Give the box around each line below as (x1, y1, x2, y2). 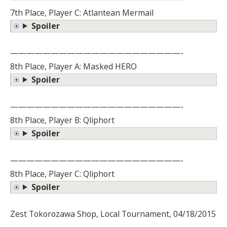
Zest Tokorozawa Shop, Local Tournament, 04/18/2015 (10, 208, 216, 219)
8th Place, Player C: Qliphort (10, 168, 115, 179)
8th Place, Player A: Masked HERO (10, 60, 137, 72)
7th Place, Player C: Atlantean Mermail (10, 7, 154, 18)
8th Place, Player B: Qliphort (10, 114, 115, 126)
